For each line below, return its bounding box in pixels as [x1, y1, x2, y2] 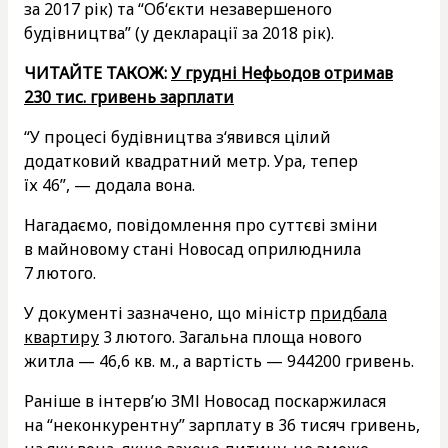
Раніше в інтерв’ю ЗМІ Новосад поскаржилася [24, 389, 386, 412]
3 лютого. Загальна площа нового [99, 325, 362, 348]
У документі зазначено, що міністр [24, 301, 310, 324]
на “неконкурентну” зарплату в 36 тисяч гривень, [24, 413, 420, 436]
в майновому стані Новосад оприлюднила [24, 237, 361, 260]
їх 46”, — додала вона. [24, 173, 195, 196]
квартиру [24, 325, 99, 348]
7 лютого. [24, 261, 96, 284]
